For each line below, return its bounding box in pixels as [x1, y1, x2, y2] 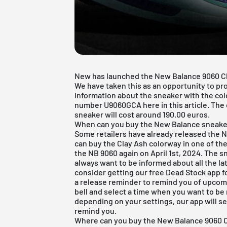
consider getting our [74, 167, 149, 177]
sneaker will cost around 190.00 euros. [74, 109, 210, 119]
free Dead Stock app [149, 167, 221, 177]
